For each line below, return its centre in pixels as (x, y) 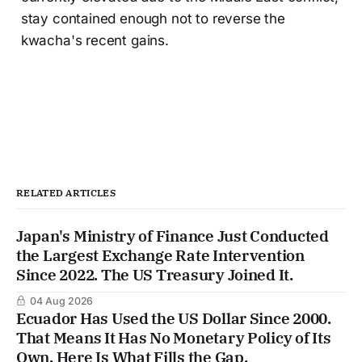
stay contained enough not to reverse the (153, 19)
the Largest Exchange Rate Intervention (160, 256)
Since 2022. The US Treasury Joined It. (155, 275)
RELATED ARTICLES (66, 193)
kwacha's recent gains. (95, 41)
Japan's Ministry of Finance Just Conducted (173, 236)
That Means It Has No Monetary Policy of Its (174, 338)
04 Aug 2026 (61, 301)
